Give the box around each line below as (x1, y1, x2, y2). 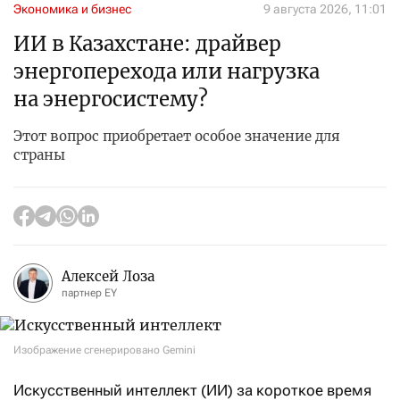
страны (13, 146, 65, 163)
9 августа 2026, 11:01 (263, 2, 387, 16)
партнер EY (62, 286, 117, 299)
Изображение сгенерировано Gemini (13, 344, 196, 356)
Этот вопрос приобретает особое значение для (13, 128, 340, 145)
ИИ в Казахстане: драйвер (13, 31, 281, 56)
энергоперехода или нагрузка (13, 59, 320, 84)
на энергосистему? (13, 87, 208, 112)
